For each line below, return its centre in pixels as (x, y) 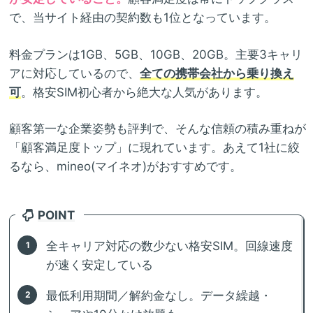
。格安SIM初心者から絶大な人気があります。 (144, 92)
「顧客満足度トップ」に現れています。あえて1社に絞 (154, 148)
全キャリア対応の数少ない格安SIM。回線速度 (170, 246)
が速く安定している (100, 265)
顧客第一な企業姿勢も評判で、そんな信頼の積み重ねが (158, 129)
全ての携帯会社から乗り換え (217, 73)
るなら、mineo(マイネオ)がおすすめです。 (125, 167)
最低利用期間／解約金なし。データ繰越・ (159, 296)
